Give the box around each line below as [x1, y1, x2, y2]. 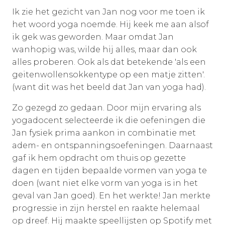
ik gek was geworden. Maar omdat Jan [12, 32, 174, 42]
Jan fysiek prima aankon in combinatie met [12, 128, 196, 138]
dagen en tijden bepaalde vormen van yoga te [12, 165, 207, 175]
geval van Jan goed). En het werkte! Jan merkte [12, 190, 210, 200]
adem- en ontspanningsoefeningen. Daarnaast [12, 140, 213, 150]
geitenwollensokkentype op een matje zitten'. [12, 69, 205, 79]
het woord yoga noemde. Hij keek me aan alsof [12, 19, 209, 29]
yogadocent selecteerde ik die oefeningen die [12, 115, 205, 125]
